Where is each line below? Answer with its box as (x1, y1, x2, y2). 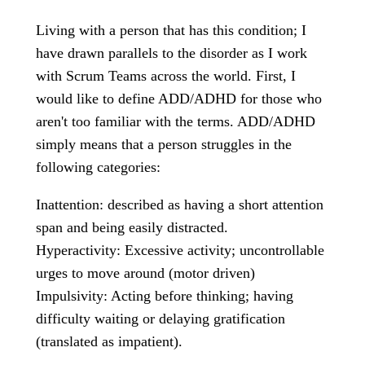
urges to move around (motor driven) (36, 265, 255, 281)
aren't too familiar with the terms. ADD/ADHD (36, 113, 315, 130)
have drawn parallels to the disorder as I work (36, 45, 307, 61)
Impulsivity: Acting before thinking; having (36, 288, 293, 304)
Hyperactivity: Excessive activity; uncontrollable (36, 242, 324, 258)
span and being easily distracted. (36, 219, 228, 235)
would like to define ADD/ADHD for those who (36, 90, 322, 107)
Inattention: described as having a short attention (36, 196, 323, 213)
